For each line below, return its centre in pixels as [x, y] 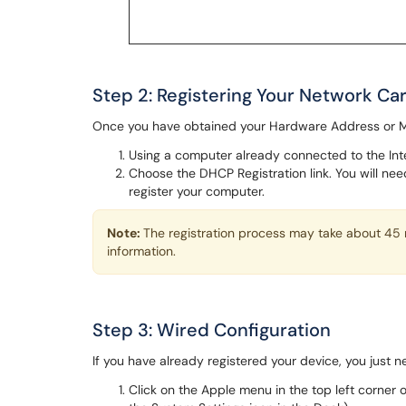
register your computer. [197, 191]
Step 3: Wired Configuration [212, 330]
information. [141, 251]
